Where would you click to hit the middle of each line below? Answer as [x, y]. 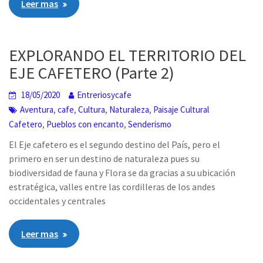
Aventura [37, 109]
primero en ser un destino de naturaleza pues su [104, 158]
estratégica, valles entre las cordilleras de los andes [112, 186]
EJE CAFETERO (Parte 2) [92, 73]
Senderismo [150, 124]
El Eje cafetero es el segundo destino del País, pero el [115, 144]
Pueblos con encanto [85, 124]
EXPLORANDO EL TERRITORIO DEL [128, 55]
